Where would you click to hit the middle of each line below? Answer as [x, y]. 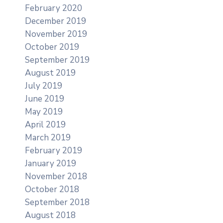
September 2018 [57, 202]
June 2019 [45, 99]
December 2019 [56, 21]
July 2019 [44, 86]
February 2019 [54, 150]
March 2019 [48, 137]
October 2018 [52, 189]
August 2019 [50, 73]
